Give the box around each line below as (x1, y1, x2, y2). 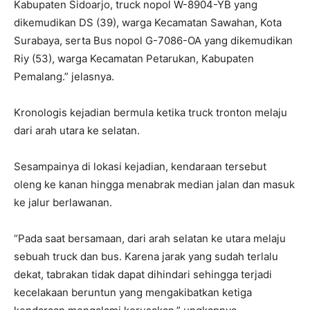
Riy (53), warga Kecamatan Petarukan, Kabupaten (14, 52, 254, 66)
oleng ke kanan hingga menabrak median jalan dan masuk (14, 178, 295, 192)
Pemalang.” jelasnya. (14, 70, 114, 84)
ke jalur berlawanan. (14, 196, 112, 210)
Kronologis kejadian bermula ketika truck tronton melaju (14, 106, 287, 120)
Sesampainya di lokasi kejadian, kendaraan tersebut (14, 160, 266, 174)
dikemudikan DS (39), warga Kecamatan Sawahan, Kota (14, 16, 282, 30)
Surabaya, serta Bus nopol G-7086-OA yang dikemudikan (14, 34, 293, 48)
